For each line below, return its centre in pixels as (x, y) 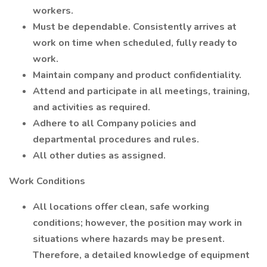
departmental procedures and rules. (116, 139)
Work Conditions (47, 181)
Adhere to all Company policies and (114, 123)
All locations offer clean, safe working (121, 207)
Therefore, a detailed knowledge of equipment (141, 255)
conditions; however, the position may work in (137, 223)
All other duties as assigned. (99, 156)
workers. (53, 11)
